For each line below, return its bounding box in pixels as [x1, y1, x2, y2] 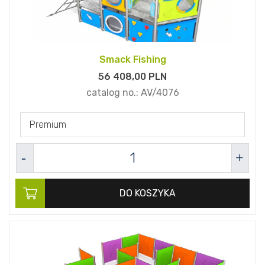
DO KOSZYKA [119, 188, 176, 199]
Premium [30, 119, 66, 131]
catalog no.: [86, 87, 141, 99]
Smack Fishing [99, 54, 166, 66]
